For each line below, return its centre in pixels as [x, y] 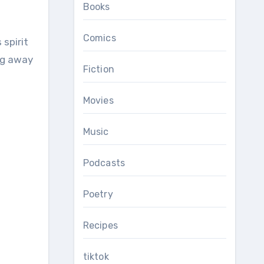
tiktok [96, 257]
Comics [99, 38]
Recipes [100, 225]
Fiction [98, 69]
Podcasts [104, 163]
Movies [98, 100]
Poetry [98, 194]
